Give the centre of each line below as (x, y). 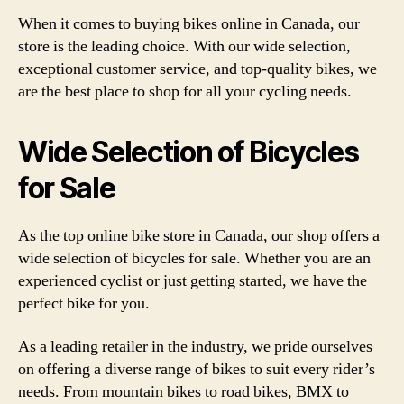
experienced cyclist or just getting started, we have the (193, 281)
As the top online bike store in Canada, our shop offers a (199, 236)
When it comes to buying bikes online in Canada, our (189, 24)
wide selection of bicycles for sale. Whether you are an (194, 258)
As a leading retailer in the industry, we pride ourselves (195, 346)
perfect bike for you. (84, 303)
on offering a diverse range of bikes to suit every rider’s (197, 369)
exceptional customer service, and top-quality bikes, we (197, 69)
